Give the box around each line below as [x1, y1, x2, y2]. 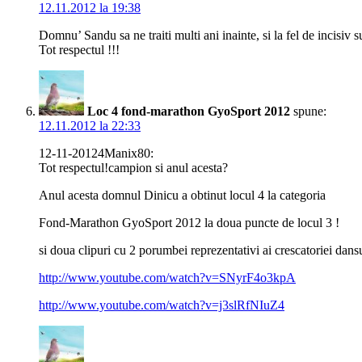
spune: [293, 104, 326, 119]
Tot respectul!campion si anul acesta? [39, 161, 228, 175]
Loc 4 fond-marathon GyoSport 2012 [87, 104, 290, 119]
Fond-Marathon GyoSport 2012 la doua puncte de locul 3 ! [39, 216, 339, 230]
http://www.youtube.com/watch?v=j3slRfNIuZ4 [39, 298, 284, 313]
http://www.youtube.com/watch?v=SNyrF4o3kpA [39, 271, 296, 285]
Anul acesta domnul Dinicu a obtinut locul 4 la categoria [39, 188, 326, 203]
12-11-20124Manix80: [39, 146, 154, 161]
